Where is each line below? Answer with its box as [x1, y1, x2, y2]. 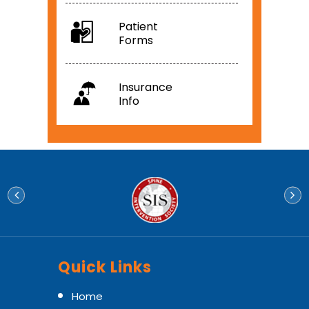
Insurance [119, 79, 172, 95]
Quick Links [58, 257, 152, 278]
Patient [119, 19, 158, 34]
